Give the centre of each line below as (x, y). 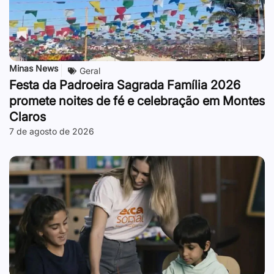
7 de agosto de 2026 (52, 131)
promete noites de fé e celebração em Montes (137, 101)
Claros (28, 117)
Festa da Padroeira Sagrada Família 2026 (125, 85)
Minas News (34, 68)
